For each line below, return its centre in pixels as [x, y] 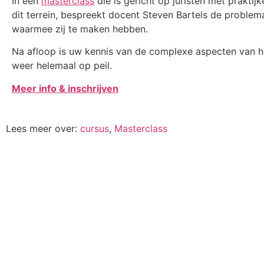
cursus [95, 128]
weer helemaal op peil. [62, 66]
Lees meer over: [43, 128]
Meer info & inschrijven [65, 88]
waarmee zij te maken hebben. [81, 29]
